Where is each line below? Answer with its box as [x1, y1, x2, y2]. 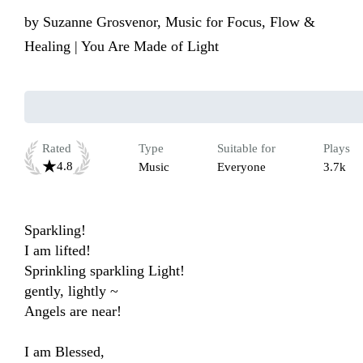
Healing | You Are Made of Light [24, 38, 219, 55]
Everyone [217, 160, 266, 174]
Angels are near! [24, 303, 122, 320]
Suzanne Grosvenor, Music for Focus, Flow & [43, 14, 315, 31]
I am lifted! [24, 242, 91, 259]
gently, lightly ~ [24, 283, 118, 300]
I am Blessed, [24, 344, 105, 361]
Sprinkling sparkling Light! [24, 263, 185, 280]
